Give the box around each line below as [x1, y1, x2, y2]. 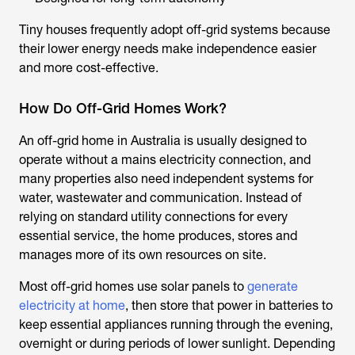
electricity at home [19, 298, 125, 313]
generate [247, 279, 298, 294]
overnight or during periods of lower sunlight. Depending [19, 336, 335, 351]
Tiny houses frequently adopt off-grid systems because [19, 22, 330, 37]
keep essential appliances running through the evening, [19, 317, 333, 332]
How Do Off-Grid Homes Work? [19, 100, 227, 116]
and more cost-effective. [19, 60, 158, 75]
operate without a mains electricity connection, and [19, 152, 311, 167]
